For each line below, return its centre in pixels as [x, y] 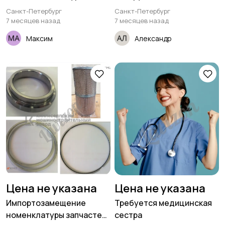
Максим [39, 38]
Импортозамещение [46, 203]
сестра [128, 215]
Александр [153, 38]
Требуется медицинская [163, 203]
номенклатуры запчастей [56, 215]
